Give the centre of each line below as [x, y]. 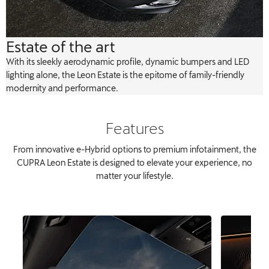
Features [134, 128]
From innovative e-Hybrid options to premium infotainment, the [134, 149]
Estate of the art [61, 46]
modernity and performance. [62, 88]
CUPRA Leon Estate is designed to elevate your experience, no [134, 162]
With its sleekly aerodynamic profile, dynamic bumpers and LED [128, 61]
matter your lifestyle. [134, 175]
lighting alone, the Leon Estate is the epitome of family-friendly [125, 74]
